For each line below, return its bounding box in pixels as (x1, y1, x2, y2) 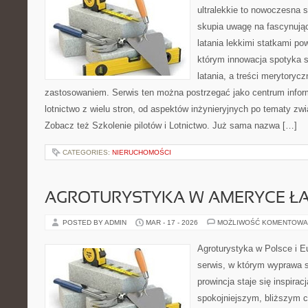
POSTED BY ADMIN (63, 219, 129, 226)
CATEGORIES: (63, 148, 112, 156)
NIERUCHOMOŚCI (112, 148, 171, 156)
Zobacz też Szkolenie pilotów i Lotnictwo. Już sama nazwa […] (45, 120, 297, 131)
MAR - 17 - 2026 (146, 219, 198, 226)
